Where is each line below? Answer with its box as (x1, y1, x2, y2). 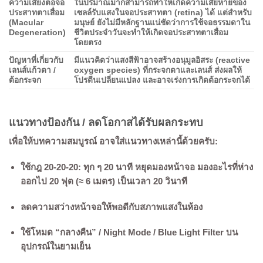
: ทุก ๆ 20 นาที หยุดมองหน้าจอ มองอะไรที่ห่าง (77, 161, 253, 172)
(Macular (9, 18, 43, 27)
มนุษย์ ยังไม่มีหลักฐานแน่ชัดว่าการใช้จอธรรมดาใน (73, 18, 250, 27)
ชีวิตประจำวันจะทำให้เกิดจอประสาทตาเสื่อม (73, 28, 228, 37)
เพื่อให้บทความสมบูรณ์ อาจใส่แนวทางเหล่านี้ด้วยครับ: (9, 136, 218, 147)
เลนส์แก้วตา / (9, 65, 56, 75)
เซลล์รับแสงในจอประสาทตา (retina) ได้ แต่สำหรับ (73, 8, 252, 17)
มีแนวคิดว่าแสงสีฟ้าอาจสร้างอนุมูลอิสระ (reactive (73, 55, 250, 65)
